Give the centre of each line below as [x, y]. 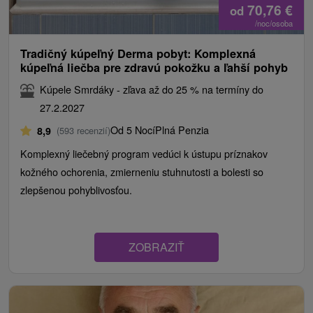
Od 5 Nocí [133, 130]
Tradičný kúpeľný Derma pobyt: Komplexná [138, 54]
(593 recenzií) [83, 131]
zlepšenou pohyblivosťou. [76, 190]
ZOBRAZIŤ [156, 247]
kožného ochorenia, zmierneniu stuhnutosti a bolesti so [142, 172]
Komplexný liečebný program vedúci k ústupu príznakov [144, 154]
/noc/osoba [274, 23]
